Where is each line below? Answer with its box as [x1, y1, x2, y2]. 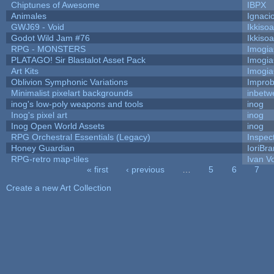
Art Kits [10, 65, 39, 76]
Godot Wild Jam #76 [10, 32, 90, 43]
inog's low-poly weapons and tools [10, 98, 143, 109]
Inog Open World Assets [10, 120, 105, 131]
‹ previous [125, 164, 165, 174]
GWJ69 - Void [10, 21, 64, 32]
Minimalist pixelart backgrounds [10, 87, 133, 98]
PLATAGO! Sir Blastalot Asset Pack [10, 54, 146, 65]
